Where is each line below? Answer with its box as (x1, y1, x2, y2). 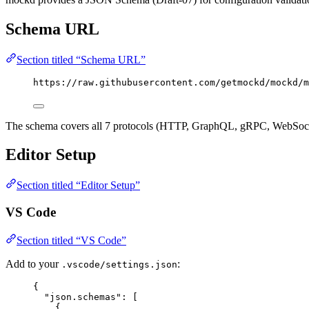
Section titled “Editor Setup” (17, 179, 140, 192)
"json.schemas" (44, 291, 121, 302)
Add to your (6, 257, 61, 270)
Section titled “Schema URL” (17, 53, 146, 66)
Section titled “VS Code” (17, 234, 126, 246)
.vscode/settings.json (61, 259, 177, 270)
